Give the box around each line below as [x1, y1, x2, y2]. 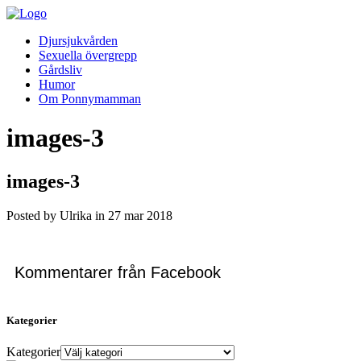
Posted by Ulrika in [6, 208, 108, 222]
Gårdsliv [39, 63, 82, 77]
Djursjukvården [39, 34, 118, 48]
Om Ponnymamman [39, 92, 141, 106]
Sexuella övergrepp [39, 48, 137, 62]
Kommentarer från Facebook [15, 263, 221, 281]
